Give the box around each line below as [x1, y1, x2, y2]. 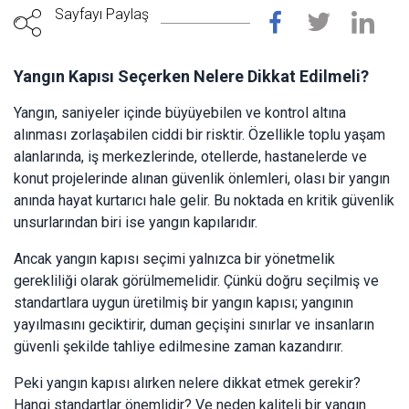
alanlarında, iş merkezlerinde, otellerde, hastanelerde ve [14, 147, 367, 165]
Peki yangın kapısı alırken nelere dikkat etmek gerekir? [14, 373, 361, 392]
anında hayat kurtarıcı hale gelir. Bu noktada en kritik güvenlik [14, 191, 394, 209]
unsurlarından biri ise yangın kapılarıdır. [14, 213, 257, 231]
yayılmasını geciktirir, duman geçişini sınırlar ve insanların [14, 315, 374, 333]
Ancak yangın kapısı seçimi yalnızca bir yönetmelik [14, 249, 335, 267]
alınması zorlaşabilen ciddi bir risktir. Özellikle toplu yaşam [14, 125, 385, 143]
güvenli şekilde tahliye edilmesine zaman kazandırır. [14, 337, 343, 355]
